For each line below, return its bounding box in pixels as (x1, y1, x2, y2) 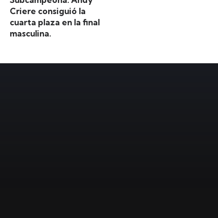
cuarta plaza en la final (10, 17, 100, 27)
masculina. (10, 28, 51, 38)
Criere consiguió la (10, 6, 86, 16)
